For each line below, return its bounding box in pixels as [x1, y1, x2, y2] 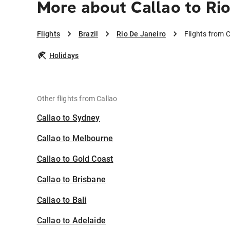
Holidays [49, 51, 79, 60]
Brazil [78, 30, 99, 39]
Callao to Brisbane [36, 175, 106, 185]
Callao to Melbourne [36, 133, 113, 144]
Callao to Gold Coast [36, 154, 113, 164]
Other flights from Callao [36, 94, 118, 103]
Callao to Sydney [36, 113, 100, 123]
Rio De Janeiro [117, 30, 166, 39]
